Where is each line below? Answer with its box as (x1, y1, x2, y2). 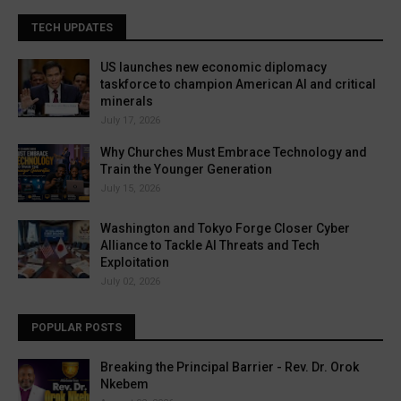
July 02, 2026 (100, 276, 160, 287)
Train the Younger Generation (100, 162, 272, 176)
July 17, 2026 (100, 115, 160, 126)
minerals (100, 94, 153, 108)
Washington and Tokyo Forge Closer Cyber (100, 221, 350, 235)
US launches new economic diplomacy (100, 60, 327, 74)
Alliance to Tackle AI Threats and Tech (100, 238, 320, 252)
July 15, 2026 (100, 183, 160, 194)
